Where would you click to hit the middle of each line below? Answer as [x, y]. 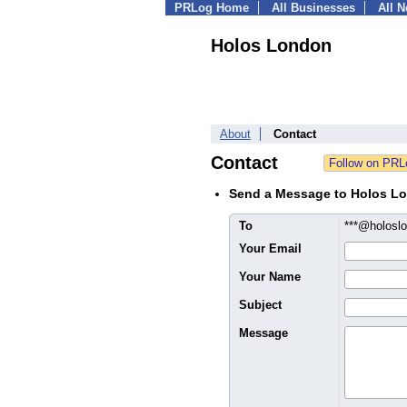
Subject [260, 305]
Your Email [270, 248]
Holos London [271, 45]
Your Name [270, 277]
